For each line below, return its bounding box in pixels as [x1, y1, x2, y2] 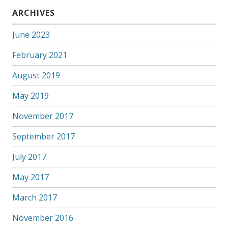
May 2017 [12, 171, 49, 183]
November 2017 [12, 110, 73, 122]
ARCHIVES [12, 7, 55, 18]
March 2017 [12, 191, 57, 203]
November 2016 [12, 212, 73, 223]
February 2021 [12, 49, 67, 61]
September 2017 [12, 130, 75, 142]
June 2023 [12, 28, 50, 40]
